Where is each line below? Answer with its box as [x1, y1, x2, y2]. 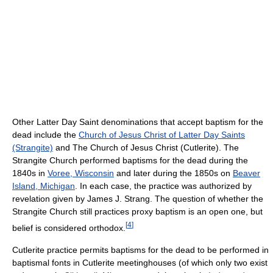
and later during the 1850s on [114, 168, 233, 179]
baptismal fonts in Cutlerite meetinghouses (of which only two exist [12, 257, 268, 268]
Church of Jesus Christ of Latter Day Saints [79, 130, 245, 140]
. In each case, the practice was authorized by [75, 181, 252, 191]
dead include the [12, 130, 79, 140]
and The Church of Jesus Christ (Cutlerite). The [53, 143, 239, 153]
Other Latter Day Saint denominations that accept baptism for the [12, 117, 263, 127]
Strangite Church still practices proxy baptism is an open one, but [12, 207, 263, 217]
